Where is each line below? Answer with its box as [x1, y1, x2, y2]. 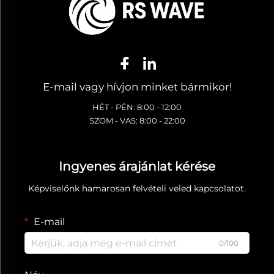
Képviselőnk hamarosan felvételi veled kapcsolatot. [28, 183, 246, 194]
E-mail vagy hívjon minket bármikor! [42, 81, 232, 93]
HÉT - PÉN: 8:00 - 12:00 [92, 102, 182, 112]
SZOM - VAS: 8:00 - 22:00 [89, 116, 185, 125]
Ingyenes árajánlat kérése [59, 159, 215, 174]
